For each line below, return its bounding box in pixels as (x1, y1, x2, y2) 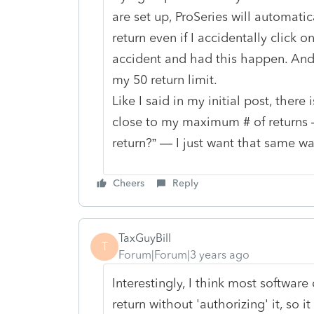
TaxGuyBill (118, 231, 171, 245)
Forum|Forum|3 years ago (118, 247, 250, 261)
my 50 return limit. (111, 71, 221, 88)
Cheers (113, 177, 144, 189)
